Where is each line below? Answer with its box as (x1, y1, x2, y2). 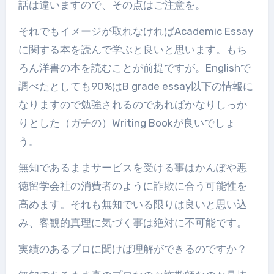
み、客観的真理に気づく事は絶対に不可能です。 (18, 217, 247, 229)
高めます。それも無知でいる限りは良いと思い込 (18, 198, 247, 211)
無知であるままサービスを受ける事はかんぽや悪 (18, 161, 247, 174)
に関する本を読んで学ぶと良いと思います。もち (18, 43, 247, 56)
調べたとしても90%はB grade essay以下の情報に (18, 80, 253, 93)
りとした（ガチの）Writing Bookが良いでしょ (18, 117, 235, 130)
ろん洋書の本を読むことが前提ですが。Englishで (18, 62, 251, 75)
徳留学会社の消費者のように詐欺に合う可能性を (18, 180, 247, 193)
